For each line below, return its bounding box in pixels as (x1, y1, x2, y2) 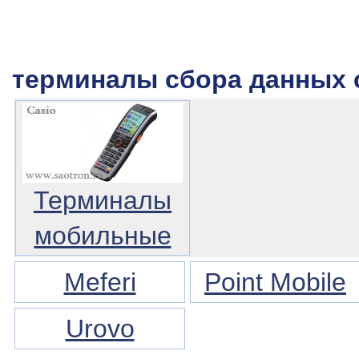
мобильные (34, 221, 171, 251)
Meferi (63, 268, 136, 297)
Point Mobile (204, 268, 346, 297)
